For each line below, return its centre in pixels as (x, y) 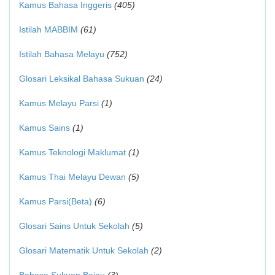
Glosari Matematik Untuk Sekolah (84, 250)
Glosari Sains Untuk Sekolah (74, 226)
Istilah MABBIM (48, 29)
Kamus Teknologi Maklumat (72, 152)
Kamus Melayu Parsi (59, 103)
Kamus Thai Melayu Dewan (72, 177)
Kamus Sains (45, 128)
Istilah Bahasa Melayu (62, 54)
